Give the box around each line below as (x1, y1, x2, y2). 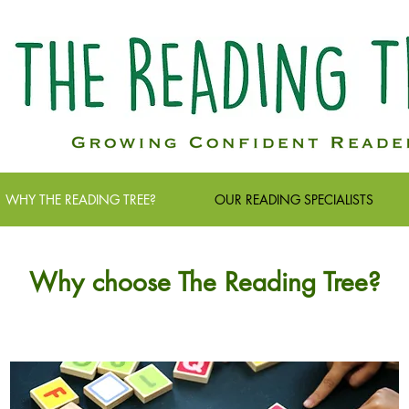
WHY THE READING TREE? (5, 191, 156, 208)
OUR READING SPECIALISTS (215, 191, 373, 208)
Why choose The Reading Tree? (28, 266, 381, 299)
